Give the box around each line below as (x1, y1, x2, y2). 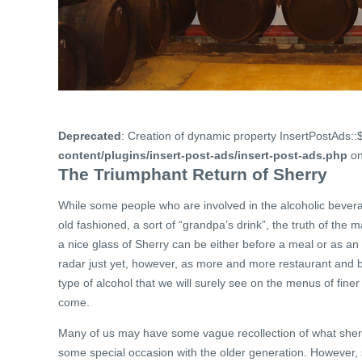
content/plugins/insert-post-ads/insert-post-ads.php (58, 149, 347, 162)
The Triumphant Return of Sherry (58, 165, 327, 184)
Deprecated (58, 129, 121, 143)
